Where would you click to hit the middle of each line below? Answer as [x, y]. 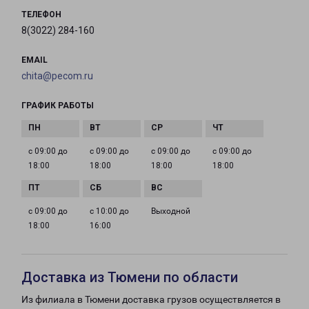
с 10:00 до [109, 211]
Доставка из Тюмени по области [130, 278]
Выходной [171, 211]
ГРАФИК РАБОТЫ [58, 106]
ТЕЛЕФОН [41, 15]
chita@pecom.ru [57, 76]
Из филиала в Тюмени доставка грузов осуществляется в [151, 300]
